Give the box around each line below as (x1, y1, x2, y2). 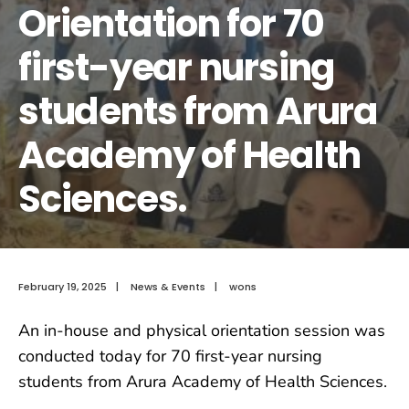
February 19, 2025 (18, 278, 107, 294)
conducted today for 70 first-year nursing (18, 344, 322, 367)
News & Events (131, 278, 205, 294)
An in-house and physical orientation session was (18, 319, 385, 341)
